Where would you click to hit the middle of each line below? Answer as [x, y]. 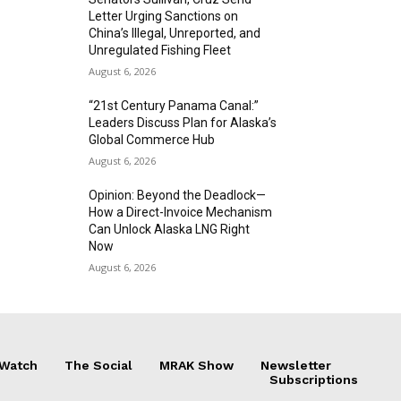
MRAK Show [196, 365]
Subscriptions [314, 380]
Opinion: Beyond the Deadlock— [178, 195]
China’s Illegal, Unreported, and [175, 33]
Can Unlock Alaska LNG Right [170, 229]
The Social [98, 365]
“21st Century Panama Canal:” [174, 106]
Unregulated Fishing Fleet [160, 50]
